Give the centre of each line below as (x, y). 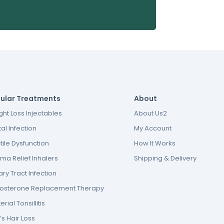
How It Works (155, 143)
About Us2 (150, 113)
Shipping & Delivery (165, 158)
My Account (153, 128)
